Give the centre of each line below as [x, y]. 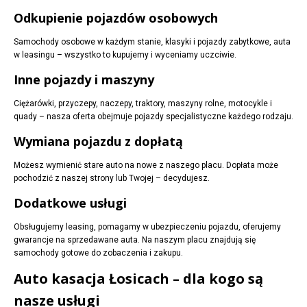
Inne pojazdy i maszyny [84, 80]
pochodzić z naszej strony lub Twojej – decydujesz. [112, 179]
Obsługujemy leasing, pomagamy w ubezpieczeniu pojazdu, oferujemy [147, 227]
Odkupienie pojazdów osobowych [116, 18]
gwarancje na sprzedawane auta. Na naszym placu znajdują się [135, 240]
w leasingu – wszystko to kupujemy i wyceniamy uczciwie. [125, 55]
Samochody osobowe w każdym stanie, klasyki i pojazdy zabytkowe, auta [152, 42]
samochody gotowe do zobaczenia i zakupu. [98, 253]
